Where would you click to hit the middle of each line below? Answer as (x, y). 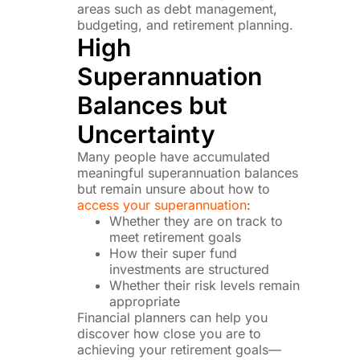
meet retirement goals (176, 237)
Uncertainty (147, 134)
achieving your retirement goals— (180, 349)
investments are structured (190, 269)
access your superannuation (162, 205)
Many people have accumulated (174, 156)
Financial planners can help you (173, 317)
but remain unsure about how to (174, 188)
